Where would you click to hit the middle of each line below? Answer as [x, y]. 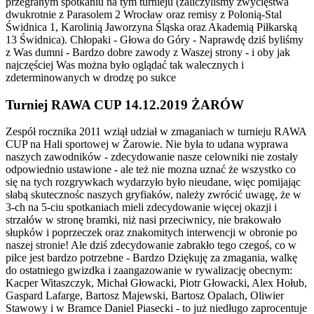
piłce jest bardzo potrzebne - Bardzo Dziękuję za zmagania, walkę [151, 258]
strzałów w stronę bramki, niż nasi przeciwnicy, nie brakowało [143, 220]
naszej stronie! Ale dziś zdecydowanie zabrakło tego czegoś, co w [151, 245]
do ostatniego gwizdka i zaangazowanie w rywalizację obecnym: [149, 271]
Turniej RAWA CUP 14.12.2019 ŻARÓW [125, 104]
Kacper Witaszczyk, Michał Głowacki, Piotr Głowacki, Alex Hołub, [156, 283]
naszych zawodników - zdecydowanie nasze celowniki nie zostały [152, 157]
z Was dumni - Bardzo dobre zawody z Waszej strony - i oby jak [148, 52]
